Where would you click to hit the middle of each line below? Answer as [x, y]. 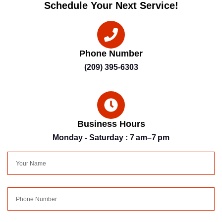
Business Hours [111, 124]
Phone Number [111, 54]
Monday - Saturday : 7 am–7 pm [111, 138]
